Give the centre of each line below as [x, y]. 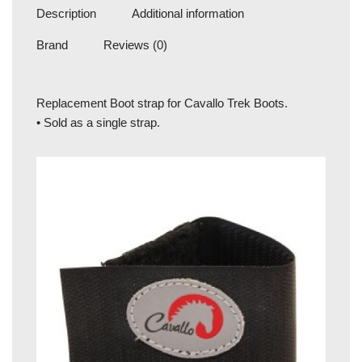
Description [66, 14]
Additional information [188, 14]
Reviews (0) [135, 45]
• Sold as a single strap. [98, 122]
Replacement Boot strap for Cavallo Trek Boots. [162, 103]
